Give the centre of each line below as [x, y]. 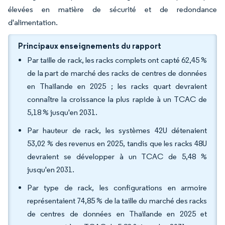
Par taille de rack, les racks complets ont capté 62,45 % [117, 60]
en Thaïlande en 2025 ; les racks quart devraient [117, 86]
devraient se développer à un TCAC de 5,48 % [117, 156]
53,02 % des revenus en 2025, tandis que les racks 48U [117, 143]
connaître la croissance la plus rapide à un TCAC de [117, 99]
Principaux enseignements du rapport [90, 46]
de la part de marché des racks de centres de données [117, 73]
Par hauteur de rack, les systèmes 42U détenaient [117, 130]
